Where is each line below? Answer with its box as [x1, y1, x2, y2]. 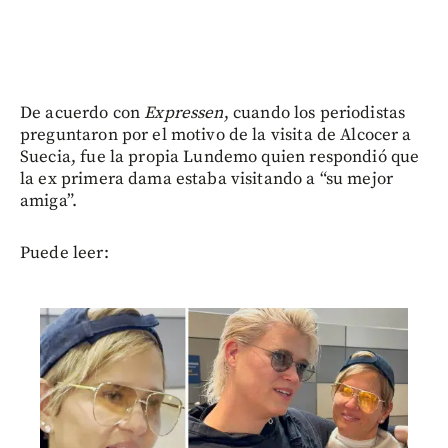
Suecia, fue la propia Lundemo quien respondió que [20, 145, 420, 168]
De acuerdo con [20, 101, 145, 124]
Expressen [144, 101, 224, 124]
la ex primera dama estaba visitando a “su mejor [20, 167, 394, 190]
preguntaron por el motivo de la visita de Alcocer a [20, 123, 412, 146]
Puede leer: [20, 241, 109, 264]
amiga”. [20, 189, 78, 212]
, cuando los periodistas [223, 101, 406, 124]
